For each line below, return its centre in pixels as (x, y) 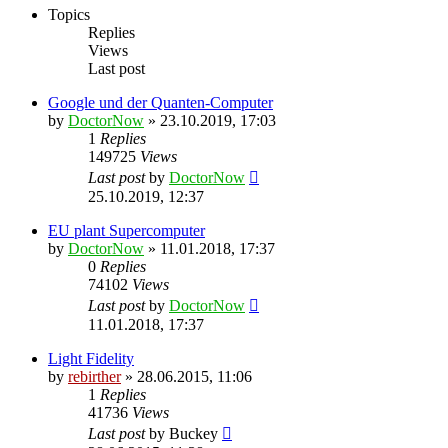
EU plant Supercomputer (126, 230)
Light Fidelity (91, 358)
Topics (69, 14)
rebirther (94, 376)
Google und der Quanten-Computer (160, 102)
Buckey (193, 433)
